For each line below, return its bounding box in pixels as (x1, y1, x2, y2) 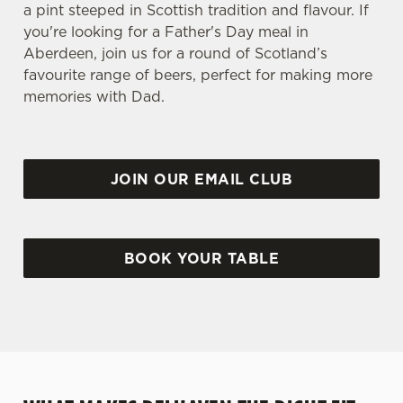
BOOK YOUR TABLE (123, 248, 280, 268)
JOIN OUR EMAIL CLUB (110, 169, 293, 189)
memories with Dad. (23, 86, 165, 106)
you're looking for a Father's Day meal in (23, 22, 309, 41)
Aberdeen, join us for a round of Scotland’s (23, 43, 327, 63)
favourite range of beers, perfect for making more (23, 65, 372, 85)
